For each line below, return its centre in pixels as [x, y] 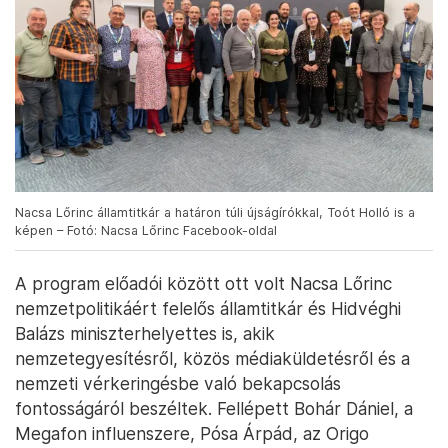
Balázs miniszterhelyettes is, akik [145, 333]
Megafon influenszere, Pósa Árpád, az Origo [192, 433]
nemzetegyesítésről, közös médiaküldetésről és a [212, 358]
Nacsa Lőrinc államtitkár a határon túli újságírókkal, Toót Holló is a [215, 212]
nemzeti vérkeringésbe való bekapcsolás [178, 383]
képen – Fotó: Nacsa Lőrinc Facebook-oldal [146, 230]
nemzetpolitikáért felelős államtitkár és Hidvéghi [208, 308]
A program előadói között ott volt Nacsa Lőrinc [203, 283]
